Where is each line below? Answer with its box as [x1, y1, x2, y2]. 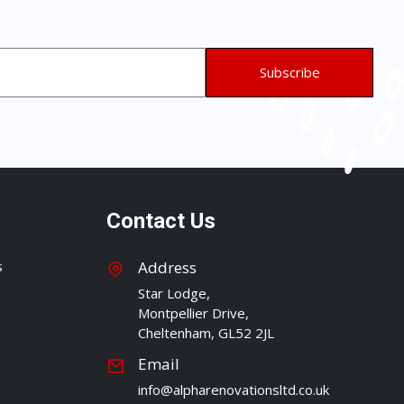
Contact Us [106, 208, 216, 234]
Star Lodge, [138, 284, 210, 302]
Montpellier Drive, [138, 304, 249, 322]
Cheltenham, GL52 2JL [138, 324, 274, 342]
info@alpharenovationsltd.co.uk [138, 381, 329, 399]
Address [138, 257, 197, 278]
